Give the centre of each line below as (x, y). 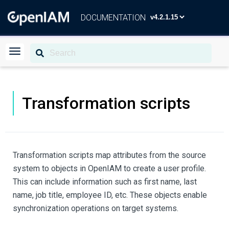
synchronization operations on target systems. (96, 208)
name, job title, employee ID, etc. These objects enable (110, 195)
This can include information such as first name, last (105, 182)
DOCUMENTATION (113, 18)
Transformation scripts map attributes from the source (109, 155)
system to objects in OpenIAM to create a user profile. (109, 168)
